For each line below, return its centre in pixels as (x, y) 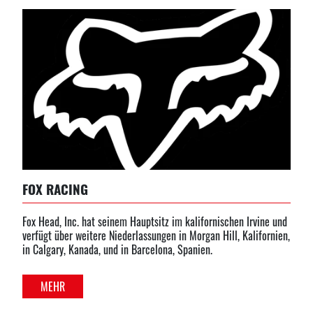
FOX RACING (55, 189)
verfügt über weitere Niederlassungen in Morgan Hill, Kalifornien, (156, 235)
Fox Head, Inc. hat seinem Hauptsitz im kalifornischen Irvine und (155, 221)
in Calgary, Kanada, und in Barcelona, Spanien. (117, 249)
